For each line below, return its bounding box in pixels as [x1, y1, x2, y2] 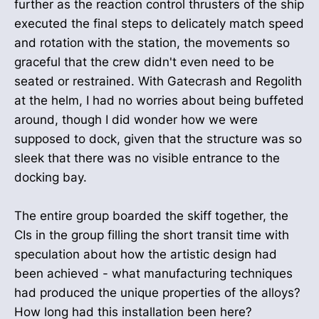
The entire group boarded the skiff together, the [14, 209, 288, 224]
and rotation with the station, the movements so [14, 36, 290, 51]
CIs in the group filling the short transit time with [14, 228, 289, 243]
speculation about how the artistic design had [14, 247, 277, 262]
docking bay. [14, 170, 87, 185]
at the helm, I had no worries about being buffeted [14, 93, 304, 108]
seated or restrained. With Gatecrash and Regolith [14, 74, 302, 89]
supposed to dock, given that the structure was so [14, 132, 302, 147]
